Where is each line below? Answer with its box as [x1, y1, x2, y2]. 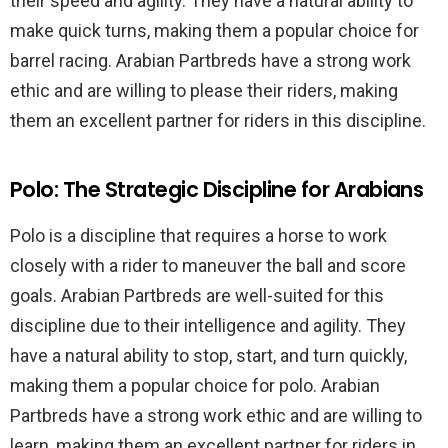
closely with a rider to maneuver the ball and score [10, 255, 406, 276]
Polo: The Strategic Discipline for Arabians [10, 175, 424, 204]
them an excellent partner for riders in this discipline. [10, 110, 426, 131]
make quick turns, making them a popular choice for [10, 20, 419, 41]
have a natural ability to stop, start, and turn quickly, [10, 345, 407, 366]
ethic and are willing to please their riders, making [10, 80, 398, 101]
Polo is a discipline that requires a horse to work [10, 225, 387, 246]
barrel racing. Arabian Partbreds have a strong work [10, 50, 411, 71]
